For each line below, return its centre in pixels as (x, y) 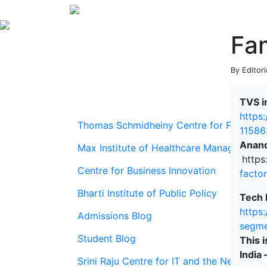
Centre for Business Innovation (147, 170)
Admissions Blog (115, 216)
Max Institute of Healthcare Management (170, 148)
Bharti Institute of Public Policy (147, 193)
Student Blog (107, 238)
